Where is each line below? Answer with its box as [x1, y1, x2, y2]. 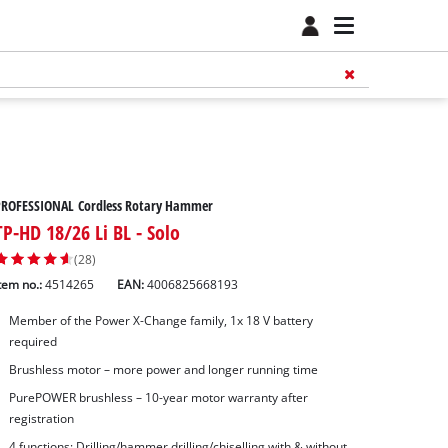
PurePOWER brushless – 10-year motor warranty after [8, 389, 308, 405]
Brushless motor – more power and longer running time [8, 362, 318, 378]
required [8, 334, 57, 350]
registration [8, 410, 74, 426]
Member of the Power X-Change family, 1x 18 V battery [8, 313, 313, 329]
